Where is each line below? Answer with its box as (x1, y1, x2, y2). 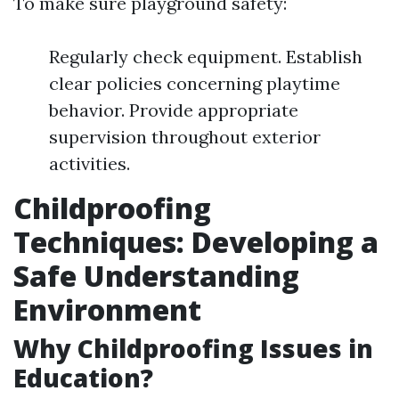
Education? (13, 361, 153, 395)
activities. (49, 152, 130, 175)
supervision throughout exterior (49, 126, 321, 148)
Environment (13, 290, 201, 329)
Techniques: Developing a (13, 223, 379, 261)
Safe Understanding (13, 256, 299, 295)
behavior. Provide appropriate (49, 99, 298, 121)
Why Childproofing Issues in (13, 331, 373, 365)
